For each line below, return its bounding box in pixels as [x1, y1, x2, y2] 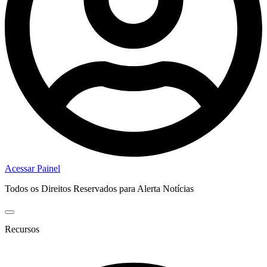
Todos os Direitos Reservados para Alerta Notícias [5, 183, 194, 194]
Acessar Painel [5, 163, 60, 173]
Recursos [5, 223, 39, 234]
